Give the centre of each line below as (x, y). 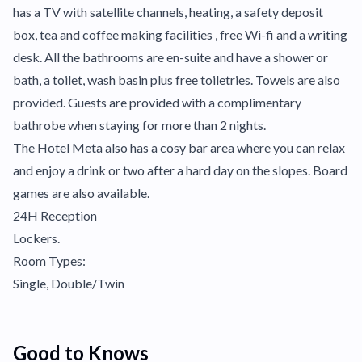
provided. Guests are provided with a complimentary (157, 102)
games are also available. (81, 193)
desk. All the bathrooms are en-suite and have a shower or (170, 57)
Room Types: (49, 261)
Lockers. (36, 238)
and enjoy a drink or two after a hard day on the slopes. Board (180, 170)
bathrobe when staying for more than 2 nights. (139, 125)
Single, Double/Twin (69, 283)
